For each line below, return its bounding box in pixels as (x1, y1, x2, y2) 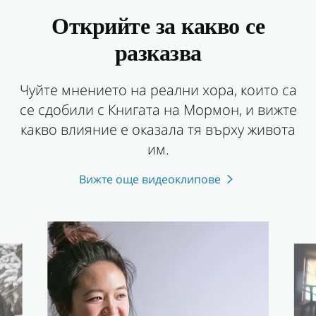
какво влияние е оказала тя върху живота (20, 119, 296, 139)
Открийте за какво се (51, 16, 265, 40)
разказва (114, 43, 202, 67)
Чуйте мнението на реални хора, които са (19, 80, 297, 99)
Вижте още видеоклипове (78, 171, 221, 187)
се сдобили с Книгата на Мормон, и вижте (19, 99, 297, 119)
